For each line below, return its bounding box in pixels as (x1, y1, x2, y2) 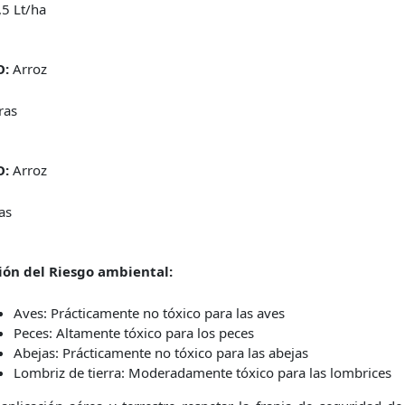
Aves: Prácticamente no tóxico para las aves (14, 303, 285, 322)
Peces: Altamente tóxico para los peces (14, 323, 254, 342)
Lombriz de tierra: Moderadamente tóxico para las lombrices (14, 363, 391, 381)
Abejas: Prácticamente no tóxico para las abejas (14, 343, 308, 362)
